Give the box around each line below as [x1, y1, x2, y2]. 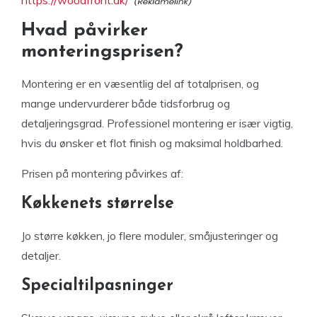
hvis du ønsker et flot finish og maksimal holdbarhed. [21, 135, 283, 150]
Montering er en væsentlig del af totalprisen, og [21, 76, 259, 91]
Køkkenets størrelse [21, 195, 174, 212]
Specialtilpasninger [21, 277, 173, 294]
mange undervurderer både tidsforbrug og [21, 96, 230, 110]
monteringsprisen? [21, 42, 183, 62]
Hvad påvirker [21, 21, 148, 40]
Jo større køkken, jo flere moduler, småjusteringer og [21, 228, 278, 243]
